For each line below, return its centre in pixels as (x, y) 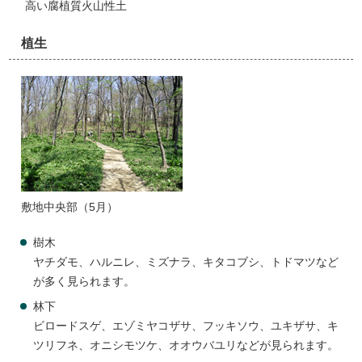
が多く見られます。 (84, 282)
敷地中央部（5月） (70, 207)
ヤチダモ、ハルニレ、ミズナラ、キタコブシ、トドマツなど (186, 262)
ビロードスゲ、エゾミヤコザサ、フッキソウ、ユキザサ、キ (186, 326)
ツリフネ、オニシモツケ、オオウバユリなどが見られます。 (186, 345)
